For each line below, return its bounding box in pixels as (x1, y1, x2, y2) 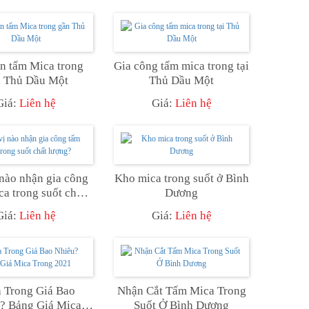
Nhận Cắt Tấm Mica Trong (117, 283, 246, 297)
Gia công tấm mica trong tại (114, 59, 249, 72)
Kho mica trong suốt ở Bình (114, 171, 249, 185)
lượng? (8, 200, 43, 214)
